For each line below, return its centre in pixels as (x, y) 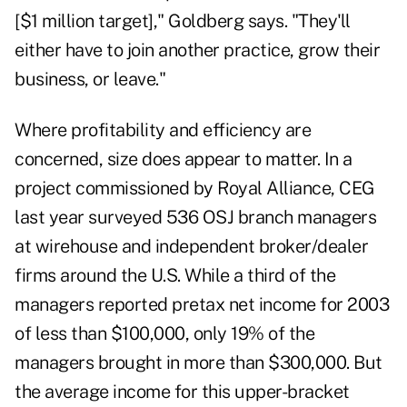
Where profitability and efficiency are (163, 130)
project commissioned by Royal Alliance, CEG (195, 189)
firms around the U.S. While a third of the (175, 276)
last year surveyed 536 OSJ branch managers (195, 218)
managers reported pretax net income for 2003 (202, 305)
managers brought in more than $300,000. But (199, 363)
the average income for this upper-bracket (182, 392)
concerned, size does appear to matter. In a (184, 159)
